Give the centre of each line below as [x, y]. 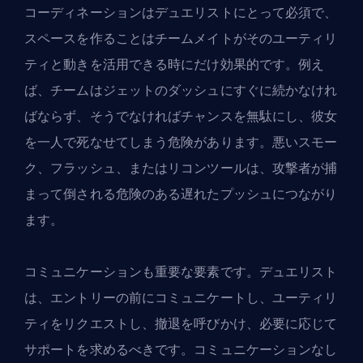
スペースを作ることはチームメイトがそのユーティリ [181, 39]
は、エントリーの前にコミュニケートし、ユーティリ [181, 298]
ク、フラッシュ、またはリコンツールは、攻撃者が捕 [181, 169]
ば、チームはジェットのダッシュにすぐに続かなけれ [181, 91]
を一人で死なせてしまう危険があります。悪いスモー [181, 143]
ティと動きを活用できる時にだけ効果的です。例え [175, 65]
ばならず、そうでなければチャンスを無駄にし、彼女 [181, 117]
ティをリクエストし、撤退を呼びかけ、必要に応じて [181, 324]
